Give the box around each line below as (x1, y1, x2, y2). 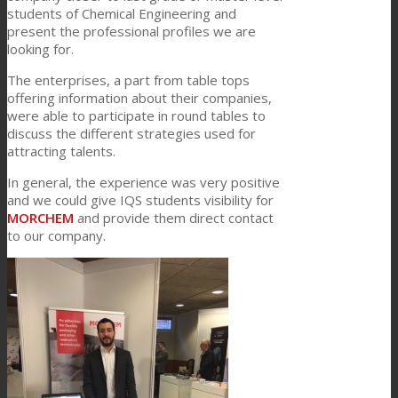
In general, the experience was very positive (7, 173, 280, 192)
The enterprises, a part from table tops (7, 71, 250, 90)
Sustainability (78, 175, 153, 192)
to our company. (7, 227, 106, 245)
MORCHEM (7, 209, 74, 227)
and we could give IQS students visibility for (7, 191, 274, 210)
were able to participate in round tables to (7, 107, 266, 125)
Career (43, 374, 84, 392)
